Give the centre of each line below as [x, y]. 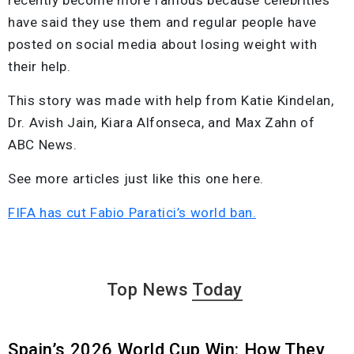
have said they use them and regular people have [162, 22]
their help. [39, 66]
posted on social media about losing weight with [162, 44]
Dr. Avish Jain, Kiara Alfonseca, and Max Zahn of [161, 122]
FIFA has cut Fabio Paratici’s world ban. [132, 212]
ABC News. [42, 144]
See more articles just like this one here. [136, 178]
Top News [149, 289]
